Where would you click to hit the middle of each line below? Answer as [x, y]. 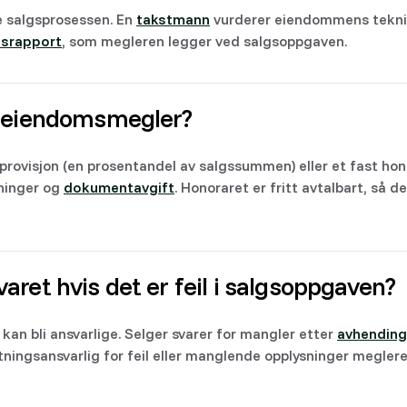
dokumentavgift [119, 187]
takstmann [173, 19]
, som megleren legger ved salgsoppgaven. [204, 41]
